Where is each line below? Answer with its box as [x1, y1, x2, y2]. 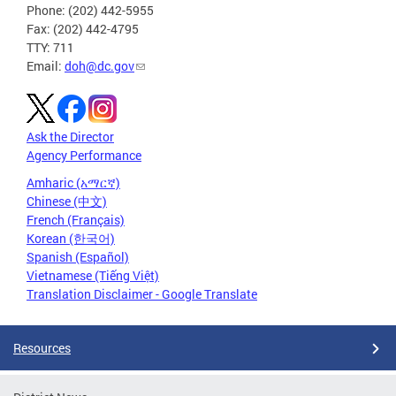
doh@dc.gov [65, 57, 134, 75]
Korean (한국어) [27, 230, 115, 247]
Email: [27, 57, 65, 75]
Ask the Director [27, 128, 114, 146]
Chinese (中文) [27, 193, 107, 210]
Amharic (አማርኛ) [27, 174, 120, 192]
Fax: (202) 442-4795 [27, 20, 139, 38]
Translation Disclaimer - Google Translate [27, 286, 257, 303]
